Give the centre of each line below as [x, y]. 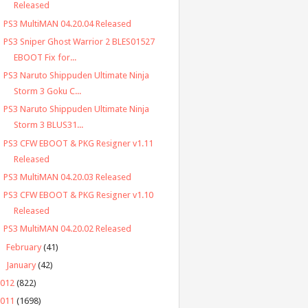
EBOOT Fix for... [45, 57]
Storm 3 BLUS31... [48, 125]
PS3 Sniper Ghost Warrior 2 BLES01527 [79, 41]
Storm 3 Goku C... [47, 91]
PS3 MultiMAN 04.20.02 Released [67, 229]
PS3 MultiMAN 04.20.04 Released [67, 23]
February [23, 247]
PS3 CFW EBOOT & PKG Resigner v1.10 [78, 195]
